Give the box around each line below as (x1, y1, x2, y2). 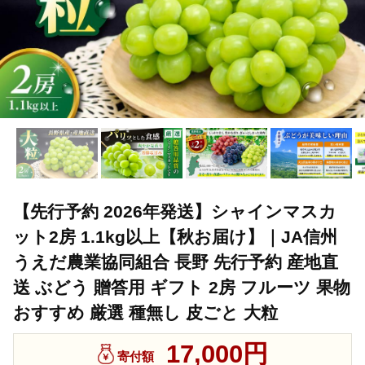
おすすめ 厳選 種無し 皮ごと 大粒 (13, 303, 278, 323)
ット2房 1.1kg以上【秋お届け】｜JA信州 (13, 227, 337, 247)
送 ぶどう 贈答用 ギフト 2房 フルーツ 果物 (13, 278, 350, 297)
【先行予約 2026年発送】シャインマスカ (13, 202, 336, 222)
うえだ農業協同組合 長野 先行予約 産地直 (13, 253, 338, 272)
